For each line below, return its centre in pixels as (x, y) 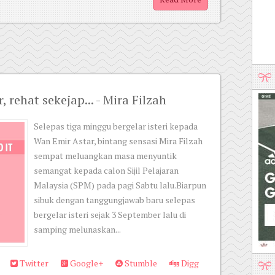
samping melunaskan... (77, 229)
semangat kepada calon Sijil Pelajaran (106, 170)
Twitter (33, 263)
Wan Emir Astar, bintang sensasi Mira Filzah (118, 141)
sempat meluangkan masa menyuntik (105, 156)
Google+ (86, 263)
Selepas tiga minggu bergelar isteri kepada (116, 126)
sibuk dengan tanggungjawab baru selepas (114, 200)
